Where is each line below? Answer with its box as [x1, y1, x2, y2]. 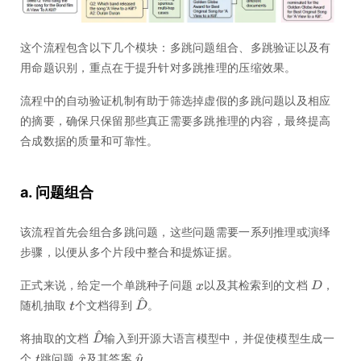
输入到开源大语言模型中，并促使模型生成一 [104, 331, 334, 346]
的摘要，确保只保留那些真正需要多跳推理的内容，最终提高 [20, 114, 331, 128]
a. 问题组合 [20, 184, 93, 201]
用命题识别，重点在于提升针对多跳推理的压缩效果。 [20, 60, 297, 75]
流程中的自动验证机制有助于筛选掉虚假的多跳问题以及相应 [20, 93, 331, 108]
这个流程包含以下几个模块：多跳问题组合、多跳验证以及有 [20, 40, 331, 55]
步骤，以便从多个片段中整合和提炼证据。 [20, 245, 239, 259]
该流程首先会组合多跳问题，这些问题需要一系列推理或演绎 [20, 225, 331, 239]
